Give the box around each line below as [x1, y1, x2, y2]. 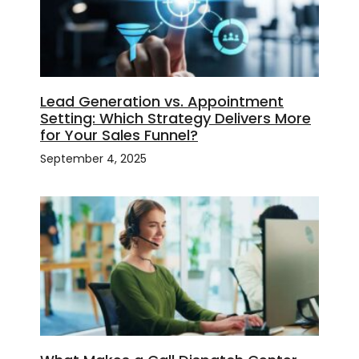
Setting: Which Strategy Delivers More [40, 108, 311, 129]
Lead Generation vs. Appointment [40, 91, 284, 112]
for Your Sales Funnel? [40, 125, 198, 146]
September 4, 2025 [40, 151, 147, 167]
